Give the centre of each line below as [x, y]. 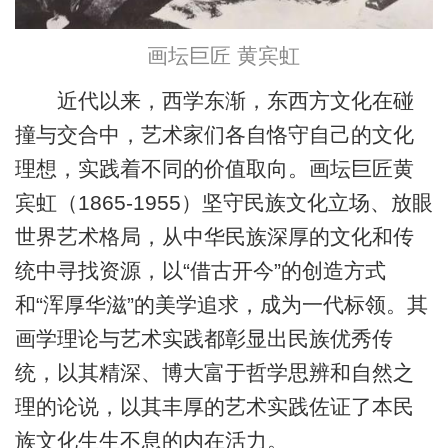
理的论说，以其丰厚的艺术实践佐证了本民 [214, 406]
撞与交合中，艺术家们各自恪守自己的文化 [214, 134]
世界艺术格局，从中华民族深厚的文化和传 [214, 236]
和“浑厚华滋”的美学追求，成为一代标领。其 [221, 304]
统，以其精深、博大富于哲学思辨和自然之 [214, 372]
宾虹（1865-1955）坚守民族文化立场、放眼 [223, 202]
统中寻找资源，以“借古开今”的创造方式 [200, 270]
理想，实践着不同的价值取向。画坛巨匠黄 [214, 168]
